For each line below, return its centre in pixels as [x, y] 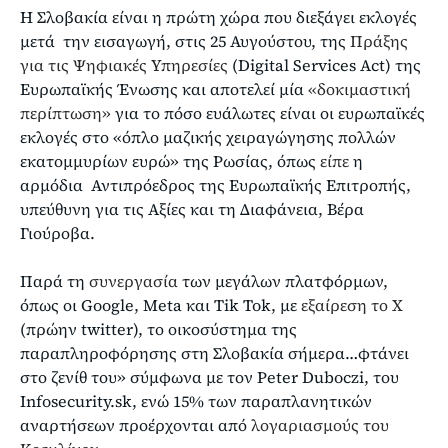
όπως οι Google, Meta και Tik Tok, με [160, 304]
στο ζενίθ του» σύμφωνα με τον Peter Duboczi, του [209, 376]
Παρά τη [54, 280]
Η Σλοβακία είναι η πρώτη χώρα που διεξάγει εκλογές [218, 16]
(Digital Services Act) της [324, 64]
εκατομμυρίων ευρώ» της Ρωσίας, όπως [170, 160]
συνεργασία [133, 280]
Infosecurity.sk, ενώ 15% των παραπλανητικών [196, 400]
